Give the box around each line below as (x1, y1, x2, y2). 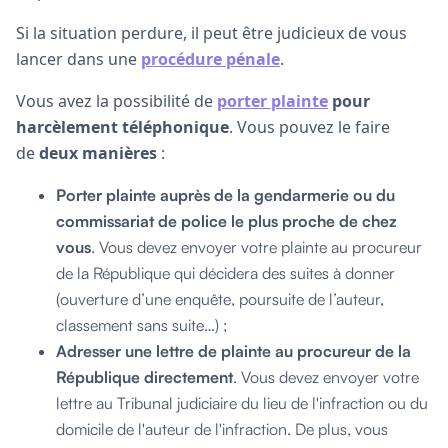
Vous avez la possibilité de (16, 89, 217, 112)
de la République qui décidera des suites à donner (56, 262, 395, 283)
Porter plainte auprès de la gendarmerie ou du (56, 184, 395, 205)
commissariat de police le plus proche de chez (56, 210, 397, 231)
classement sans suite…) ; (56, 314, 228, 335)
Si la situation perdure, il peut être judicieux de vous (16, 21, 407, 44)
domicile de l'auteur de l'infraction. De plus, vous (56, 418, 388, 439)
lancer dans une (16, 47, 141, 70)
